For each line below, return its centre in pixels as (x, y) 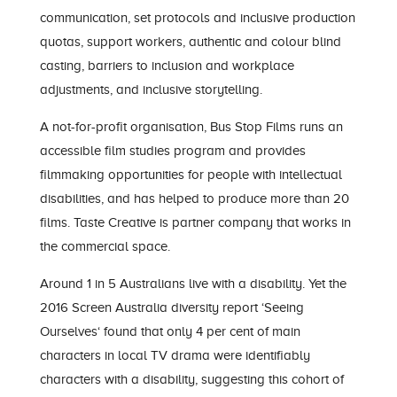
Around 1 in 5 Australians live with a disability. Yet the (193, 284)
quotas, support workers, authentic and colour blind (190, 42)
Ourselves (68, 331)
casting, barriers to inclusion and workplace (167, 66)
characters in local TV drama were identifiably (175, 355)
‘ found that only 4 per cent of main (198, 331)
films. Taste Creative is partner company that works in (195, 222)
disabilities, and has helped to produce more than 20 (194, 198)
